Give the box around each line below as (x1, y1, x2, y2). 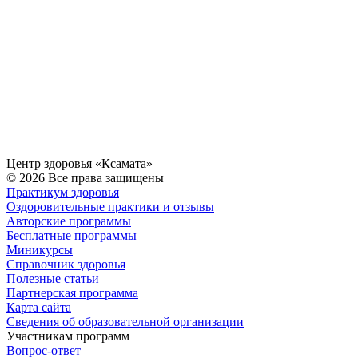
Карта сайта (6, 300, 71, 315)
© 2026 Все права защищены (6, 171, 164, 185)
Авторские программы (6, 214, 131, 229)
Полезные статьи (6, 272, 99, 286)
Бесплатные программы (6, 229, 137, 243)
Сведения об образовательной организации (6, 315, 244, 329)
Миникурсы (6, 243, 73, 257)
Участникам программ (6, 329, 129, 344)
